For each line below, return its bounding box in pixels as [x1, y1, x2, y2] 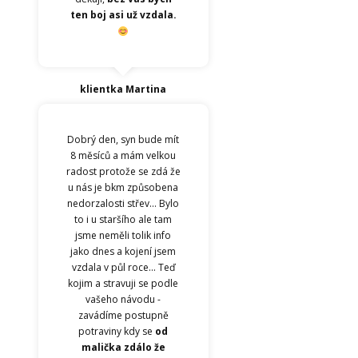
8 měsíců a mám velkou [70, 149, 177, 163]
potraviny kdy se [78, 324, 156, 339]
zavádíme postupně [78, 308, 169, 323]
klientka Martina [80, 82, 167, 97]
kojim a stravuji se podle [68, 276, 179, 291]
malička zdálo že [81, 340, 165, 355]
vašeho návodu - [86, 292, 161, 307]
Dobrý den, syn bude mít [67, 133, 180, 147]
